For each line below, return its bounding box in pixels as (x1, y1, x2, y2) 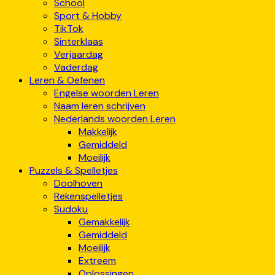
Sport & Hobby (54, 9, 122, 23)
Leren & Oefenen (29, 74, 105, 87)
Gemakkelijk (79, 215, 130, 229)
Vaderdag (54, 61, 98, 74)
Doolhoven (54, 177, 103, 190)
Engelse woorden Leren (54, 87, 159, 100)
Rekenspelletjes (54, 190, 123, 203)
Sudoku (54, 203, 88, 216)
